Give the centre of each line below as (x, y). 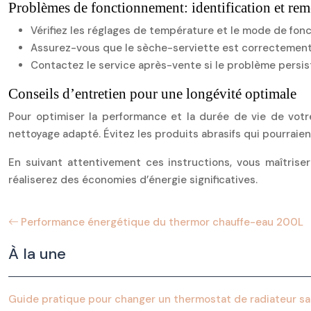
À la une (37, 254)
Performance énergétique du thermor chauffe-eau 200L (162, 222)
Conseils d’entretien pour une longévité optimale (152, 94)
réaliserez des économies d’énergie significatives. (133, 180)
